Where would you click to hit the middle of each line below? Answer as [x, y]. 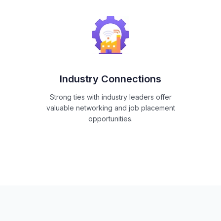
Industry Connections [110, 79]
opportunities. [110, 119]
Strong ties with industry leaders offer [110, 97]
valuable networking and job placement [110, 108]
